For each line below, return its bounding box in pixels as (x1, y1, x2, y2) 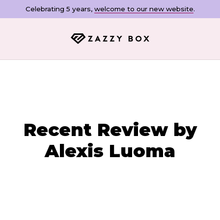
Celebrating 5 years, (25, 5, 94, 13)
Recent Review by (23, 119, 197, 141)
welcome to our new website (94, 5, 193, 13)
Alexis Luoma (45, 140, 175, 162)
